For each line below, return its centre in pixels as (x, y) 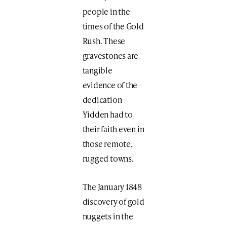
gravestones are (110, 56)
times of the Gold (113, 26)
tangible (97, 70)
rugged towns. (108, 159)
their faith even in (113, 129)
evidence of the (110, 85)
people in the (106, 12)
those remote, (107, 144)
